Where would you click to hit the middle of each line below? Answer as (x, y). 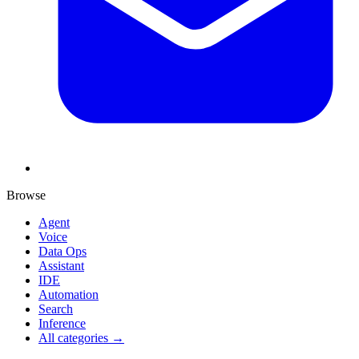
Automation (69, 294)
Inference (62, 323)
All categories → (81, 337)
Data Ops (63, 251)
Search (56, 309)
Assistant (61, 265)
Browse (26, 195)
